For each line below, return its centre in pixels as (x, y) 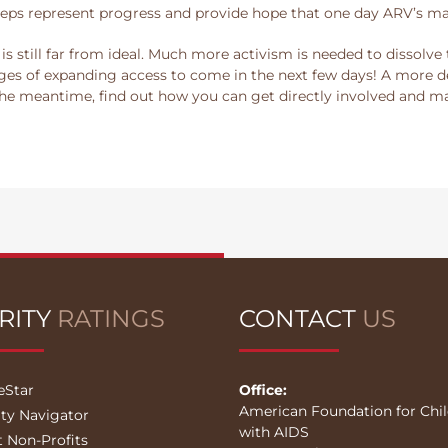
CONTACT (300, 319)
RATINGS (111, 319)
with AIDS (274, 432)
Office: (263, 390)
